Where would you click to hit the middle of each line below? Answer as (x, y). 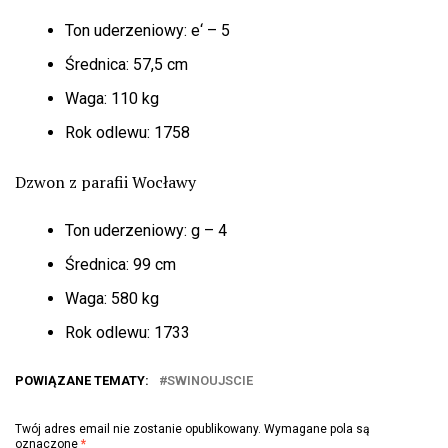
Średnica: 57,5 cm (126, 64)
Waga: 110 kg (112, 98)
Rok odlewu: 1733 (127, 332)
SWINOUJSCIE (210, 380)
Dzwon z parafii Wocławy (105, 181)
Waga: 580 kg (112, 298)
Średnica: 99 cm (120, 264)
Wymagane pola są (317, 428)
